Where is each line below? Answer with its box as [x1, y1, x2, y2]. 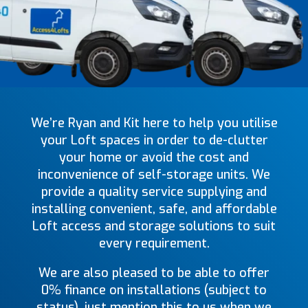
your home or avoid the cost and [59, 148, 249, 166]
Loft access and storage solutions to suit [32, 217, 276, 234]
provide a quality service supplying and [41, 183, 267, 200]
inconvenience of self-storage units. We [38, 166, 270, 183]
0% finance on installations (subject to [41, 281, 267, 298]
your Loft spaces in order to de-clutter [40, 131, 268, 148]
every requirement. [98, 234, 210, 252]
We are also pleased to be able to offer [38, 264, 269, 281]
